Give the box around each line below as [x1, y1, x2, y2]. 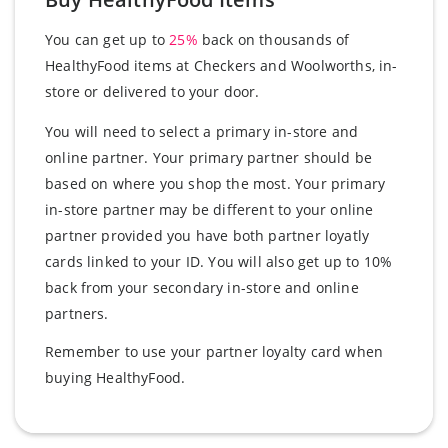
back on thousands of [197, 30, 350, 49]
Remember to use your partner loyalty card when [45, 342, 384, 362]
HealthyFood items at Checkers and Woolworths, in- [45, 56, 398, 75]
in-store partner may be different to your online [45, 200, 374, 220]
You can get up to [45, 30, 170, 49]
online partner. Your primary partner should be [45, 148, 373, 168]
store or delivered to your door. [45, 82, 260, 101]
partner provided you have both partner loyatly [45, 226, 370, 246]
